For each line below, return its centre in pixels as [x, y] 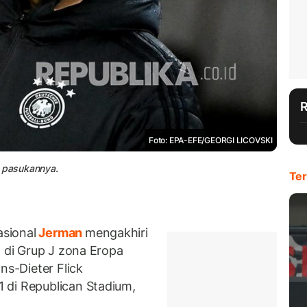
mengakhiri [116, 233]
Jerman [60, 233]
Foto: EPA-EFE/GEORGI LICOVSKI [211, 140]
